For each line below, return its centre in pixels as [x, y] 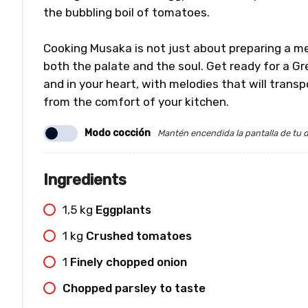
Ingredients [85, 180]
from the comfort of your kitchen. [136, 102]
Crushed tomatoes [139, 236]
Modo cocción [118, 133]
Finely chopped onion [129, 262]
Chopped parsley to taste [134, 288]
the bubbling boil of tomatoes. [126, 12]
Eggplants [123, 210]
